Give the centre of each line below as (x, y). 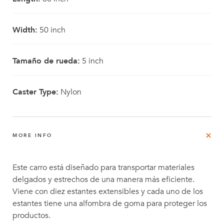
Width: (25, 30)
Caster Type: (35, 92)
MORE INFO (32, 135)
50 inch (51, 30)
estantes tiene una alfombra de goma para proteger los (110, 203)
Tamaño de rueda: (46, 61)
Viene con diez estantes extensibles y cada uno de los (108, 191)
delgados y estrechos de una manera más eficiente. (103, 179)
